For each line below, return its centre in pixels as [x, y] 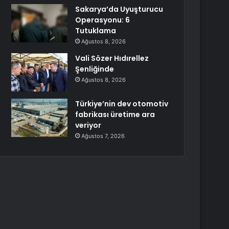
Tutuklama [96, 31]
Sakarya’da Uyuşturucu [119, 9]
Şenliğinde [95, 69]
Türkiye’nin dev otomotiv [122, 104]
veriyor [88, 125]
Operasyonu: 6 [103, 20]
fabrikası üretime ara [115, 114]
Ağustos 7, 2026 [103, 136]
